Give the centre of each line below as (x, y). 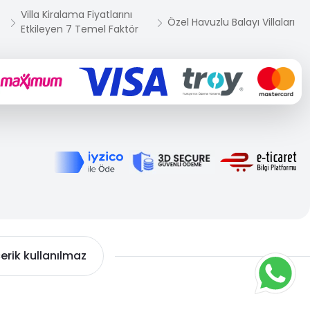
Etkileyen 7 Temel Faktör (80, 29)
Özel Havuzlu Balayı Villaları (231, 22)
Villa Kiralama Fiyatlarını (76, 15)
